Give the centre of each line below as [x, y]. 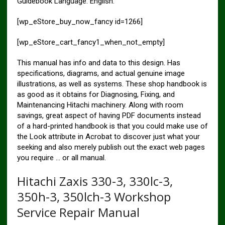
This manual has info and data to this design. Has [98, 63]
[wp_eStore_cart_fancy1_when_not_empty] [91, 42]
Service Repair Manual [78, 212]
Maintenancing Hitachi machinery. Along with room [100, 105]
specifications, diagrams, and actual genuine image [101, 73]
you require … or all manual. [61, 157]
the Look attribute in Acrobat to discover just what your [108, 136]
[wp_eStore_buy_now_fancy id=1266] [80, 21]
